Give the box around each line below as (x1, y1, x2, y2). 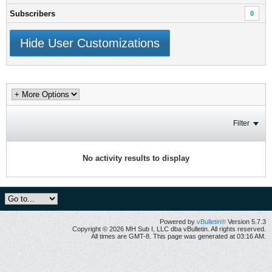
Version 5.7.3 (226, 218, 266, 225)
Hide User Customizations (20, 36, 160, 50)
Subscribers (10, 9, 55, 18)
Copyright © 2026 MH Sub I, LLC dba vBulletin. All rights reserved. (72, 225, 266, 233)
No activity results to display (83, 154, 189, 163)
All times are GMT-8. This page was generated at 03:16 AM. (91, 233, 266, 240)
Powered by (160, 218, 197, 225)
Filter (233, 119, 250, 127)
